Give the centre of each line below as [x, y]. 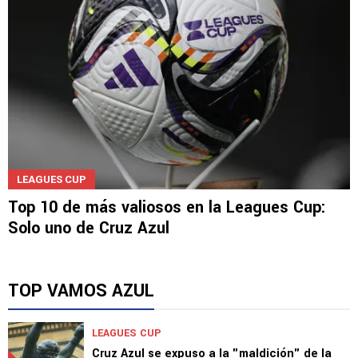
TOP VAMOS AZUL [81, 290]
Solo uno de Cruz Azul [89, 228]
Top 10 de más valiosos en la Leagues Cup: [167, 207]
